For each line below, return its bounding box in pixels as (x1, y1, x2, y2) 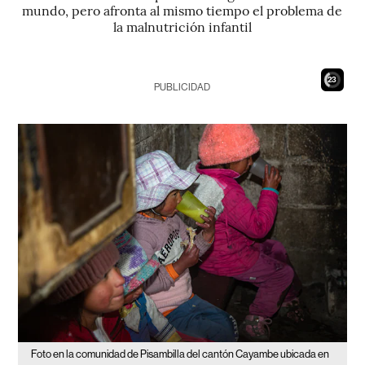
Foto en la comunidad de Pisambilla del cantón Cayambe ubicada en (31, 348, 330, 361)
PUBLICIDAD (154, 81, 211, 93)
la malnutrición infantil (112, 17, 252, 35)
